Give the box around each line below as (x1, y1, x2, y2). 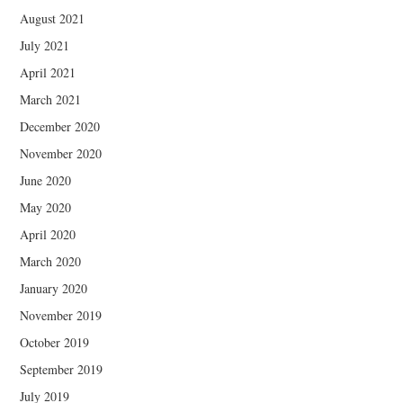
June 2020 (20, 172, 72, 189)
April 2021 (20, 64, 76, 81)
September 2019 (20, 361, 103, 378)
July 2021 (20, 37, 70, 54)
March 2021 (20, 91, 82, 108)
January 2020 (20, 280, 88, 297)
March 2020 (20, 253, 82, 270)
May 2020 (20, 199, 72, 216)
